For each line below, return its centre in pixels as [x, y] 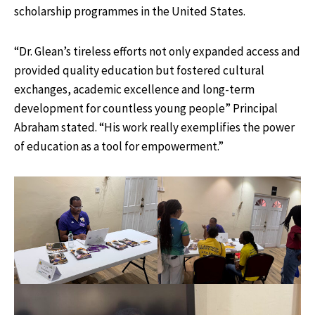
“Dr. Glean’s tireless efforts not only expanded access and [157, 51]
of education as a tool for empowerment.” [119, 146]
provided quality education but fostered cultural [139, 70]
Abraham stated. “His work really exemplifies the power [154, 127]
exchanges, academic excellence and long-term [134, 89]
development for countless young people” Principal [146, 108]
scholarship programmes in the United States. [130, 11]
